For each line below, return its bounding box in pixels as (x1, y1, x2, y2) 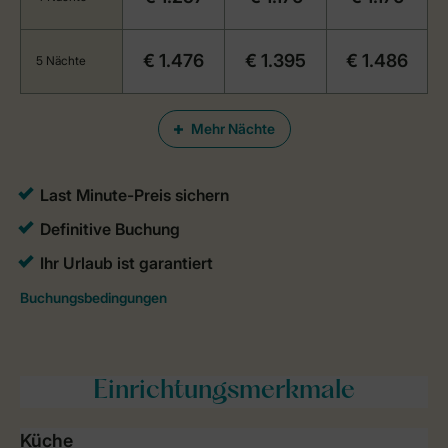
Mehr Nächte (190, 120, 275, 138)
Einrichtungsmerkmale (93, 379, 355, 405)
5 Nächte (36, 53, 86, 69)
